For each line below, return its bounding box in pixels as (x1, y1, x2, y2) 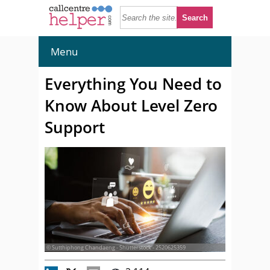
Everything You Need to (45, 73, 222, 95)
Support (45, 116, 105, 138)
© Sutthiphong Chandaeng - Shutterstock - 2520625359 (46, 243, 186, 251)
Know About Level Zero (45, 95, 218, 116)
